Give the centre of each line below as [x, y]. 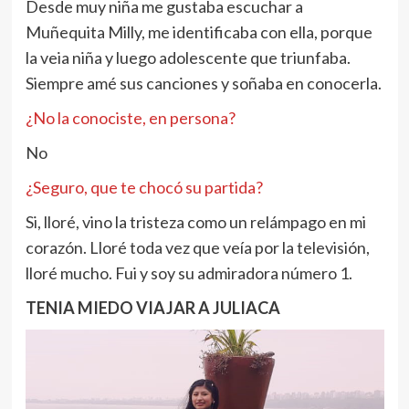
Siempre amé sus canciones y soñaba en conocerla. [203, 84]
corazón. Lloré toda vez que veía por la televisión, [197, 248]
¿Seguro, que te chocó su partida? [144, 188]
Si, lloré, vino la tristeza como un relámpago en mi [195, 222]
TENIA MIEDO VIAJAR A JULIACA [152, 308]
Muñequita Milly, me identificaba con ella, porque [199, 32]
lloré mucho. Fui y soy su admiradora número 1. [189, 273]
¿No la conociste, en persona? [130, 118]
